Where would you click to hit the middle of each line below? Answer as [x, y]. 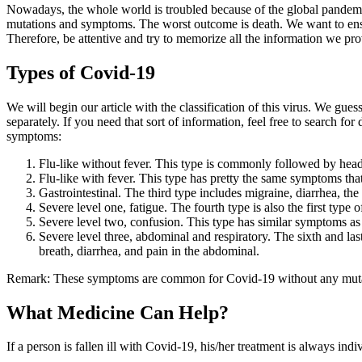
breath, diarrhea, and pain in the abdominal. [149, 250]
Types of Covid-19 [81, 72]
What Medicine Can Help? [118, 312]
